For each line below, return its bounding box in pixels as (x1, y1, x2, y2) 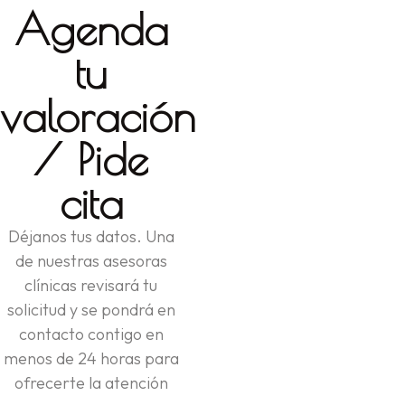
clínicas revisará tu (24, 274, 158, 296)
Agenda (14, 3, 168, 54)
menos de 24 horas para (3, 347, 179, 369)
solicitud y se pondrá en (6, 298, 175, 320)
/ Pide (33, 133, 149, 184)
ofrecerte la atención (14, 372, 168, 393)
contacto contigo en (18, 323, 164, 344)
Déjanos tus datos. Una (7, 225, 174, 247)
